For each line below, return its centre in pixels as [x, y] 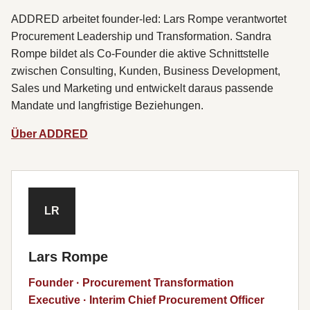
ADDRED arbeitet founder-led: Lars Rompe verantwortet [149, 19]
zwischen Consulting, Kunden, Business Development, [146, 71]
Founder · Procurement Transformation [131, 282]
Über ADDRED [49, 134]
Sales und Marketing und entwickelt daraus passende [142, 88]
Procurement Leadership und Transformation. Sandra [141, 36]
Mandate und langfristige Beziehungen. [107, 105]
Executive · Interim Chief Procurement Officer [146, 300]
